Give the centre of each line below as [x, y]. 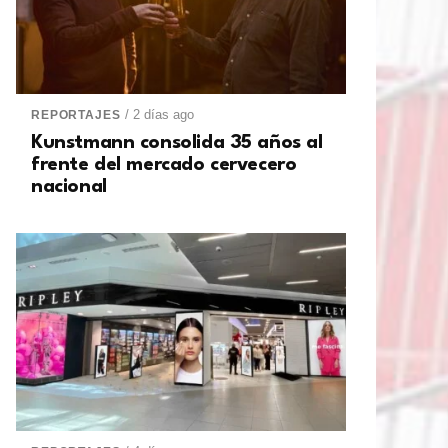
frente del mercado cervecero [164, 165]
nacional [69, 187]
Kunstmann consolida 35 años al [177, 143]
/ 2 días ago [160, 115]
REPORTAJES [76, 115]
